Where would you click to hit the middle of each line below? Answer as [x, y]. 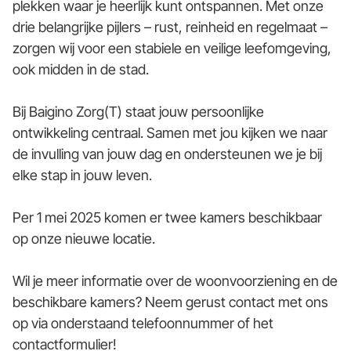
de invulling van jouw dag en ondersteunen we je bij [167, 154]
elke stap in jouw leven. [82, 175]
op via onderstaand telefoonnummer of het [143, 323]
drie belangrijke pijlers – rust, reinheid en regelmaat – [170, 27]
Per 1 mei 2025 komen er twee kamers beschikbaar [167, 217]
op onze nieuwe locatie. [84, 238]
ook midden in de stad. [81, 69]
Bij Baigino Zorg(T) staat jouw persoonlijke [138, 111]
